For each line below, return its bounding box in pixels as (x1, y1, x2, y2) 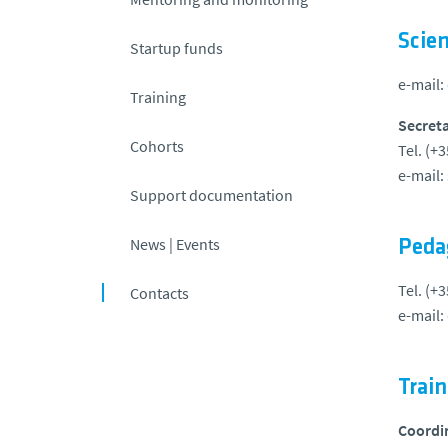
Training (130, 86, 186, 107)
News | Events (130, 233, 220, 254)
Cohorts (130, 135, 184, 156)
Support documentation (130, 184, 293, 205)
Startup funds (130, 37, 223, 58)
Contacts (130, 282, 189, 303)
